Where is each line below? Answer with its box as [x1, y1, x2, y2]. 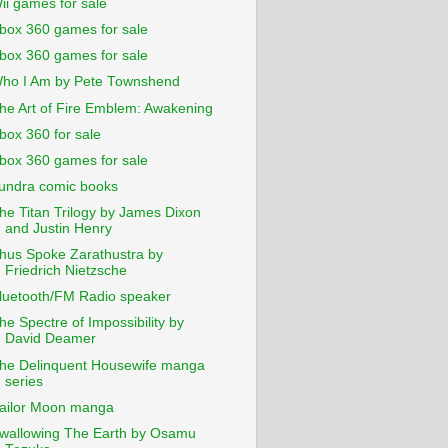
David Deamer [4, 331, 96, 347]
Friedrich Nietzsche [4, 263, 127, 279]
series [4, 373, 43, 389]
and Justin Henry [4, 221, 112, 236]
